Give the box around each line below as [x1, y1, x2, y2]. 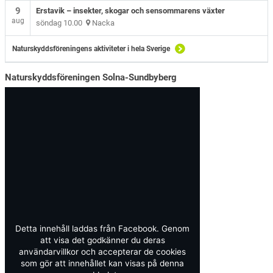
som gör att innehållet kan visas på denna [21, 258, 185, 268]
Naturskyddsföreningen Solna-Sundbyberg [5, 71, 177, 83]
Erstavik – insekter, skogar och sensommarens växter [36, 5, 225, 15]
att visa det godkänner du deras [40, 235, 165, 245]
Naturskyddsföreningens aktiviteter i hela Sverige [12, 44, 171, 53]
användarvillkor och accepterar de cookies [19, 246, 186, 257]
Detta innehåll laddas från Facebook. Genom [15, 223, 190, 233]
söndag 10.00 [36, 18, 87, 27]
